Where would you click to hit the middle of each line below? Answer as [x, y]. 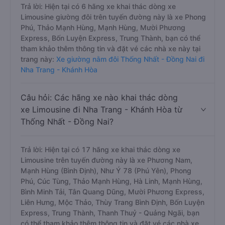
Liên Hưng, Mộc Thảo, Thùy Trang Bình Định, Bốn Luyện [113, 202]
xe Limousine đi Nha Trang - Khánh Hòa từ [101, 109]
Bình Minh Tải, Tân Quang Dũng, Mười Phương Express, [113, 192]
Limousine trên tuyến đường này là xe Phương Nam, [106, 160]
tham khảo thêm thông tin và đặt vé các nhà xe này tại [110, 48]
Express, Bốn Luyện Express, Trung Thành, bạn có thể [110, 38]
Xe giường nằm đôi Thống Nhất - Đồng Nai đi [130, 59]
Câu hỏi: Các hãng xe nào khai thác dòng [99, 97]
